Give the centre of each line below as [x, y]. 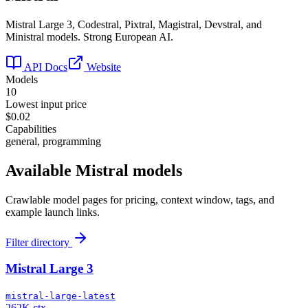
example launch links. [53, 212]
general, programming [53, 141]
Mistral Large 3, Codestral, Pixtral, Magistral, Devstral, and [134, 24]
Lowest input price [46, 104]
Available [41, 170]
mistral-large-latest [60, 296]
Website [102, 67]
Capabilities [31, 129]
